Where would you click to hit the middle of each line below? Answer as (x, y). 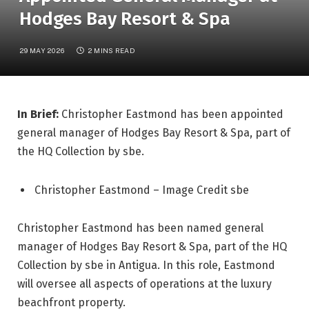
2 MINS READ (111, 50)
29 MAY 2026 (42, 50)
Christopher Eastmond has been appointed (171, 114)
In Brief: (38, 114)
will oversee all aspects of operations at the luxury (144, 284)
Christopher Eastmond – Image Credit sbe (146, 190)
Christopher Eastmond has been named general (140, 228)
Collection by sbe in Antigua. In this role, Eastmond (146, 266)
